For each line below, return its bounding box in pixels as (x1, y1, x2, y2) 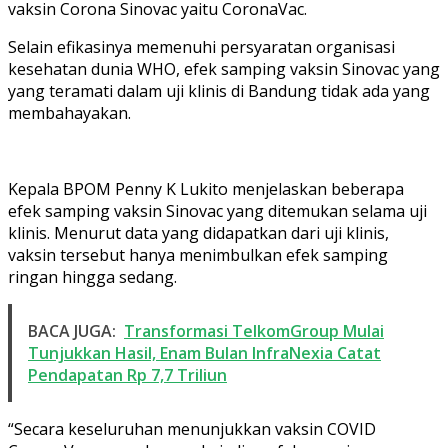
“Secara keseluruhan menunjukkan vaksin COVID (8, 417, 376, 440)
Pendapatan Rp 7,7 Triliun (28, 363, 227, 386)
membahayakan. (8, 101, 131, 124)
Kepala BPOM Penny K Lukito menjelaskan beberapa (8, 177, 404, 200)
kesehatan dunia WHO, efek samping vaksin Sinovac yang (8, 57, 440, 80)
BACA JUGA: (28, 319, 116, 342)
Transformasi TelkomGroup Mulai (124, 319, 384, 342)
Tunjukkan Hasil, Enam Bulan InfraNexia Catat (28, 341, 381, 364)
